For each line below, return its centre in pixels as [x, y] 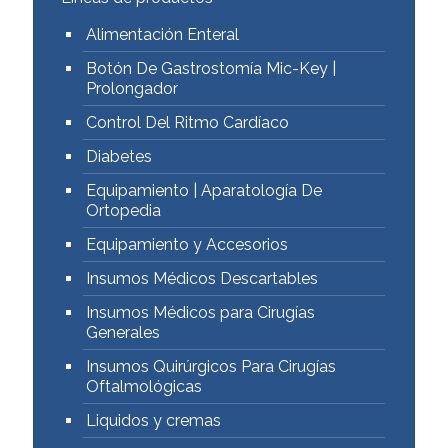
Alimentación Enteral [162, 34]
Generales [123, 332]
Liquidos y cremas [153, 420]
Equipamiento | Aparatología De [204, 190]
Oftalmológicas [144, 386]
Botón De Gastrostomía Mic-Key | [211, 68]
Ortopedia [123, 210]
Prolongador [132, 88]
